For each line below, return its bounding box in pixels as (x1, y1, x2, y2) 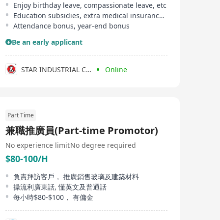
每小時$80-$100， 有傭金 (13, 192, 93, 202)
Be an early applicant (12, 37, 82, 47)
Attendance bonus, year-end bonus (13, 21, 130, 30)
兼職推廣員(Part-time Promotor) (5, 124, 158, 137)
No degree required (70, 140, 136, 150)
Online (105, 64, 127, 74)
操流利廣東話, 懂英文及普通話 (13, 182, 107, 192)
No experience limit (5, 140, 70, 150)
